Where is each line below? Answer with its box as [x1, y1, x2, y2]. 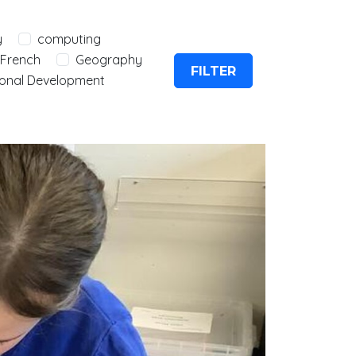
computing [37, 31, 101, 47]
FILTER [191, 64, 236, 79]
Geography [75, 52, 142, 68]
